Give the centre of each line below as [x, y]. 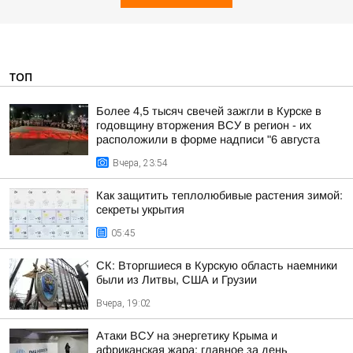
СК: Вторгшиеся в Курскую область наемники [217, 266]
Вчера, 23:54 [140, 163]
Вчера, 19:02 [124, 303]
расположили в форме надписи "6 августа [208, 139]
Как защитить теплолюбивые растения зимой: [219, 195]
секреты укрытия [140, 210]
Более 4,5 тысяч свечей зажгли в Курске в [209, 111]
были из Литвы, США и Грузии [176, 280]
